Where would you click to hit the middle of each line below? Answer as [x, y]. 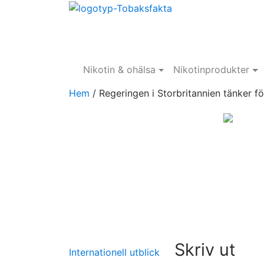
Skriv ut [205, 250]
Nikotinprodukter [212, 70]
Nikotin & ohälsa [119, 70]
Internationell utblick [114, 252]
